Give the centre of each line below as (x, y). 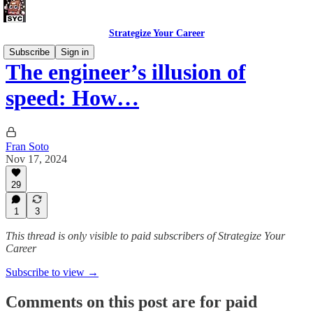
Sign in (75, 52)
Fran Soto (27, 146)
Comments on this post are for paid (131, 301)
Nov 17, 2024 (36, 159)
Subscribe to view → (52, 272)
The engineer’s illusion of (126, 72)
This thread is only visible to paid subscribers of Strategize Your (145, 236)
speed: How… (72, 98)
